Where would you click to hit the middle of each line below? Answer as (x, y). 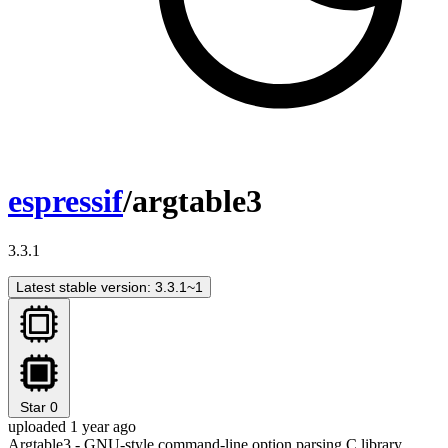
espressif (65, 201)
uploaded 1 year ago (72, 426)
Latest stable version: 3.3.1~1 (109, 286)
